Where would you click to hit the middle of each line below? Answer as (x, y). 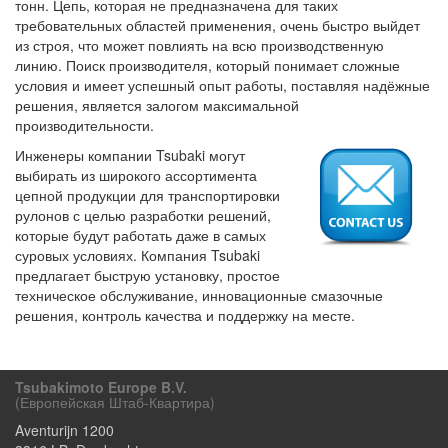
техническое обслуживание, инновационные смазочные (199, 295)
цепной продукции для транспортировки (147, 195)
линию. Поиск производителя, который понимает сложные (207, 65)
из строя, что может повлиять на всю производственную (199, 45)
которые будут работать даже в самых (140, 235)
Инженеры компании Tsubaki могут (130, 155)
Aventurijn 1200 (64, 430)
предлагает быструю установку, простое (147, 275)
